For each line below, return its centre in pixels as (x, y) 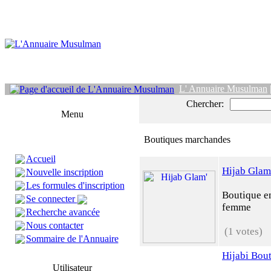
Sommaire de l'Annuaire (72, 239)
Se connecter (51, 199)
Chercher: (205, 104)
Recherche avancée (63, 212)
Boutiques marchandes (185, 139)
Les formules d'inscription (75, 185)
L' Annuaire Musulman (223, 89)
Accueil (41, 159)
